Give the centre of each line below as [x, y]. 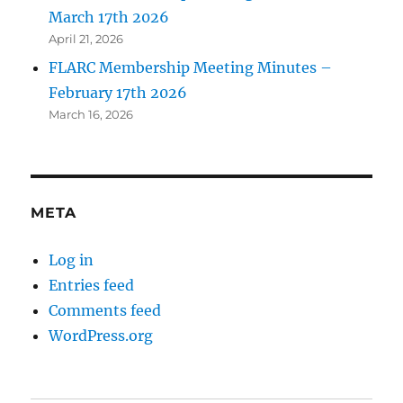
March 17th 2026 [109, 18]
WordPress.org [101, 336]
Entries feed [92, 286]
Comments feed [105, 311]
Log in [72, 260]
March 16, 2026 [91, 115]
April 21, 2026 [86, 39]
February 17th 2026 [118, 93]
